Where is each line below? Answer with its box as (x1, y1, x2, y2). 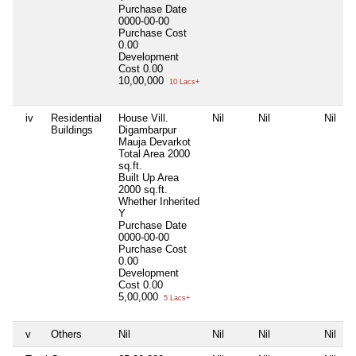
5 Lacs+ (161, 293, 190, 302)
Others (51, 327, 82, 340)
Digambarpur (118, 123, 176, 136)
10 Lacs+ (167, 77, 199, 86)
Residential (51, 111, 102, 124)
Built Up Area (118, 171, 179, 184)
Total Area (118, 147, 164, 160)
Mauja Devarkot (118, 135, 191, 148)
